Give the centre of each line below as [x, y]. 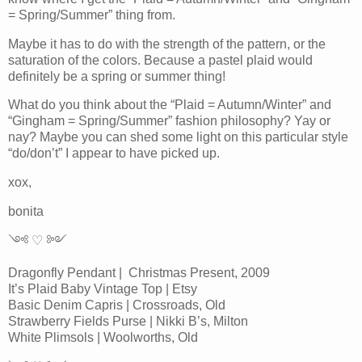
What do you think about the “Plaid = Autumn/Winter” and [170, 105]
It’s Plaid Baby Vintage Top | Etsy [103, 288]
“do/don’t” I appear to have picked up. [114, 154]
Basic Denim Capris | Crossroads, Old [117, 305]
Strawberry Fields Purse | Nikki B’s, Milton [128, 321]
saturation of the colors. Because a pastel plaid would [160, 60]
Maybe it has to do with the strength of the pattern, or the [167, 44]
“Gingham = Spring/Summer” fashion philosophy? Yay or [169, 121]
